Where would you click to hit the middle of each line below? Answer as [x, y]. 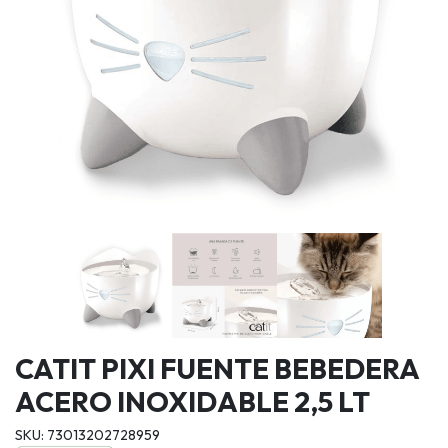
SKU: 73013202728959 [87, 434]
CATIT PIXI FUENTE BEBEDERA [217, 368]
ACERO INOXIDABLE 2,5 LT [192, 401]
